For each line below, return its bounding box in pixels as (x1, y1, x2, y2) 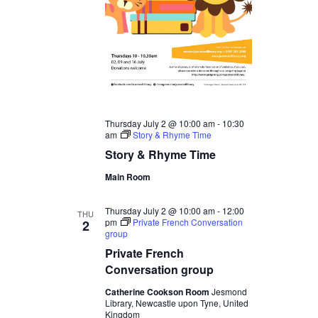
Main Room (104, 170, 150, 184)
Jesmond (211, 285, 247, 298)
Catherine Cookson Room (104, 285, 212, 299)
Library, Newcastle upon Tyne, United (104, 297, 248, 309)
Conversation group (104, 261, 214, 278)
